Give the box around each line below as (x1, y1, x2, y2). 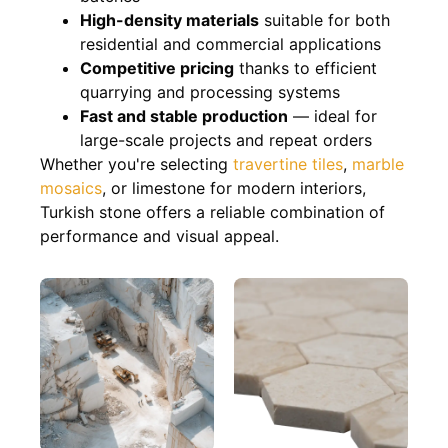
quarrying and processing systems (80, 82, 340, 103)
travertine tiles (233, 154, 343, 175)
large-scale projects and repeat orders (80, 130, 372, 151)
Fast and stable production (80, 106, 288, 127)
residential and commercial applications (80, 34, 381, 55)
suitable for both (259, 10, 390, 31)
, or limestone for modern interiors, (102, 178, 366, 199)
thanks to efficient (234, 58, 377, 79)
